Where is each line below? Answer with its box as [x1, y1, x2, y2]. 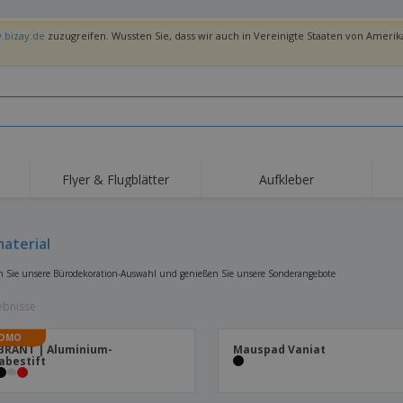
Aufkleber [259, 170, 314, 188]
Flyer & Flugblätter [62, 170, 169, 188]
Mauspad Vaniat [233, 342, 327, 357]
